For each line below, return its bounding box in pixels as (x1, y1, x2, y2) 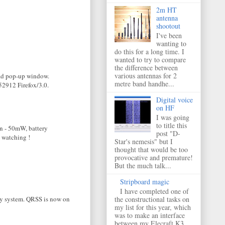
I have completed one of (120, 186, 189, 196)
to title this (156, 120, 187, 130)
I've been (156, 31, 182, 41)
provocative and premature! (115, 152, 193, 162)
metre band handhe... (115, 79, 174, 89)
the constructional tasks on (115, 194, 189, 204)
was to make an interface (115, 210, 185, 220)
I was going (156, 112, 189, 122)
